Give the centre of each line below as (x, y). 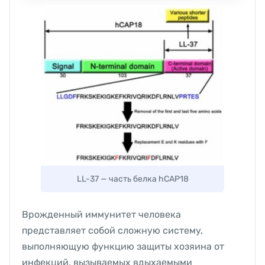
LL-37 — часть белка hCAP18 (132, 179)
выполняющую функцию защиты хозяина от (123, 246)
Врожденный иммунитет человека (101, 214)
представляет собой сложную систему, (112, 230)
